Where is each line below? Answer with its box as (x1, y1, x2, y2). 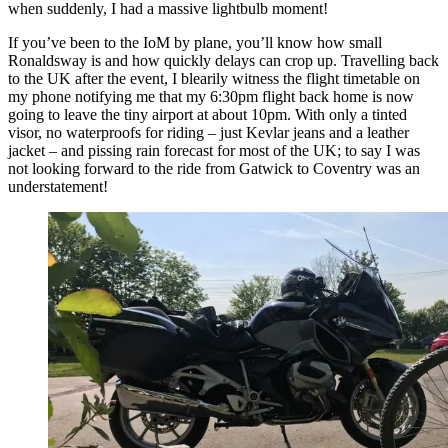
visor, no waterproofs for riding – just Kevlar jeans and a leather (8, 123, 409, 141)
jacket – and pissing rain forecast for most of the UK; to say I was (8, 141, 420, 159)
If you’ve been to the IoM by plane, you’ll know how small (8, 33, 382, 51)
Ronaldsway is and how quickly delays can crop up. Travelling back (8, 51, 439, 69)
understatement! (8, 177, 108, 195)
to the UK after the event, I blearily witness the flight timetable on (8, 69, 420, 87)
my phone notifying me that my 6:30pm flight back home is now (8, 87, 414, 105)
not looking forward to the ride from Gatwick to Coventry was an (8, 159, 420, 177)
